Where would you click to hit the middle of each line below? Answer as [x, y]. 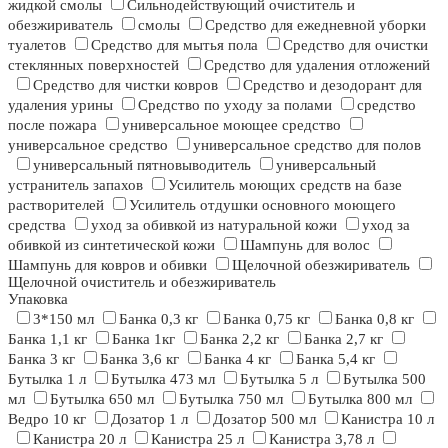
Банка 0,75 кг [266, 319]
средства [37, 225]
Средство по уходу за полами [235, 105]
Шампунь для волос [305, 245]
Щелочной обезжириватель [321, 265]
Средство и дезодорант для [332, 85]
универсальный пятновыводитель [142, 165]
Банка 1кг [143, 339]
